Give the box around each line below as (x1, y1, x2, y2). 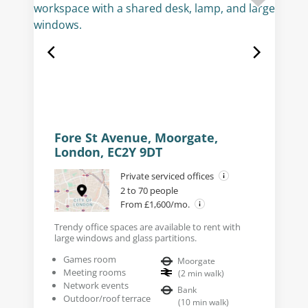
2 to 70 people (120, 184, 178, 197)
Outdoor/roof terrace (63, 291, 151, 305)
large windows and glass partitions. (54, 231, 197, 244)
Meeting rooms (63, 265, 126, 278)
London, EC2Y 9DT (54, 143, 162, 160)
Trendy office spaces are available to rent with (54, 220, 241, 233)
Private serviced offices (120, 169, 216, 182)
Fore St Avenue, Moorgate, (54, 129, 218, 146)
